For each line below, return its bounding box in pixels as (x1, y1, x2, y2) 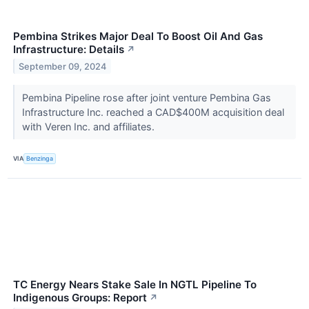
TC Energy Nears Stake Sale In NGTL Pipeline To (13, 277, 257, 291)
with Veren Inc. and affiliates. (21, 120, 157, 132)
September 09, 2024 (19, 61, 107, 72)
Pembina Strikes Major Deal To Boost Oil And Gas (13, 29, 263, 43)
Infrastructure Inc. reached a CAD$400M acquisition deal (21, 106, 284, 118)
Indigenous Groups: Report (13, 290, 147, 304)
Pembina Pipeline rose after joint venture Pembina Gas (21, 91, 271, 103)
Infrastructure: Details (13, 42, 124, 56)
